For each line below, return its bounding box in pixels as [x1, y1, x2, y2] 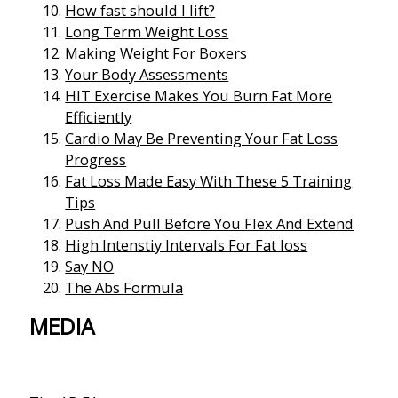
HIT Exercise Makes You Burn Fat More [65, 84, 333, 106]
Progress [65, 148, 127, 170]
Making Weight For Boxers [65, 42, 248, 63]
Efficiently [65, 106, 132, 127]
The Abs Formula [65, 276, 184, 298]
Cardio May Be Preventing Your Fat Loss [65, 127, 338, 148]
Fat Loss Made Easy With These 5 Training [65, 170, 353, 191]
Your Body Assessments [65, 63, 229, 84]
